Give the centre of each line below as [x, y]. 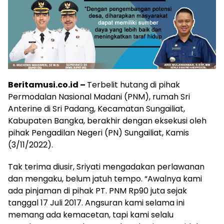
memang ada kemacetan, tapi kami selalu [91, 215]
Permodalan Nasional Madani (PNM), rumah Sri [99, 97]
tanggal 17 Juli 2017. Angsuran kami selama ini [96, 203]
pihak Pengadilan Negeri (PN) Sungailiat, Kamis [98, 133]
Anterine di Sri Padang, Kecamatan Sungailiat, [96, 109]
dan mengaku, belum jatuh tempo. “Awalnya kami [105, 179]
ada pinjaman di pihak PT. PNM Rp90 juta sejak [97, 191]
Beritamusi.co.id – [47, 85]
